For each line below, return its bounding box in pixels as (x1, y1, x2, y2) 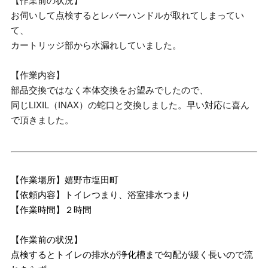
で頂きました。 (11, 115, 74, 125)
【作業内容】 (11, 70, 65, 80)
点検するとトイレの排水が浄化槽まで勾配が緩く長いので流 (11, 249, 254, 260)
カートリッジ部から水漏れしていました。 (11, 40, 182, 50)
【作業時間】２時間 (11, 204, 92, 215)
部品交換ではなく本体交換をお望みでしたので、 (11, 85, 209, 95)
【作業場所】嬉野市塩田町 (11, 174, 119, 185)
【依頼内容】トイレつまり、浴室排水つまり (11, 189, 191, 200)
